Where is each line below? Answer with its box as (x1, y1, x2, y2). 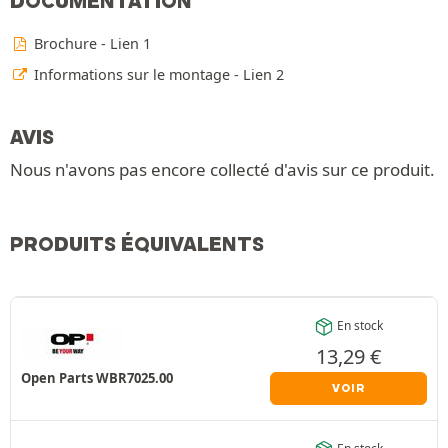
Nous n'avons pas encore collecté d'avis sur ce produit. (10, 157, 435, 181)
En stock (336, 316, 383, 334)
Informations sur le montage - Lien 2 (30, 64, 285, 84)
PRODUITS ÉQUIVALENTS (10, 231, 264, 256)
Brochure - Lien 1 (30, 33, 152, 53)
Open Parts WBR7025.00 (21, 369, 173, 387)
